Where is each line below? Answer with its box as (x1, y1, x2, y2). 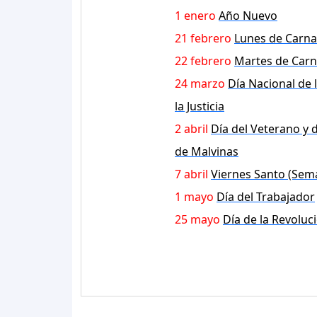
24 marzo (175, 76, 225, 92)
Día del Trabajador (217, 189, 315, 205)
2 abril (175, 121, 208, 137)
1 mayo (175, 189, 214, 205)
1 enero (175, 8, 216, 24)
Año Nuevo (219, 8, 277, 24)
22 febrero (175, 53, 231, 69)
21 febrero (175, 30, 231, 47)
